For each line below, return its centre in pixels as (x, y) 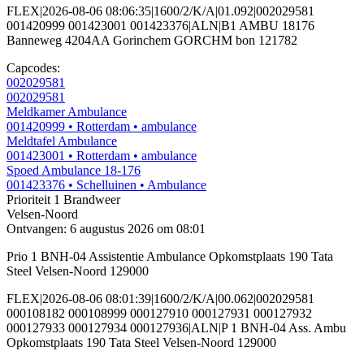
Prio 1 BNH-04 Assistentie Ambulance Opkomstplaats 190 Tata (170, 257)
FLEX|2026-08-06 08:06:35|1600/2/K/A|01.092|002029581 (160, 11)
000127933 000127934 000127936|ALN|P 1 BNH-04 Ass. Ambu (176, 328)
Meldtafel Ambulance (62, 141)
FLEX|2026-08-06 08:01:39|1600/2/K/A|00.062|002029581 (160, 299)
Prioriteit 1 (33, 200)
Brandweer (90, 200)
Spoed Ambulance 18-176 (74, 171)
